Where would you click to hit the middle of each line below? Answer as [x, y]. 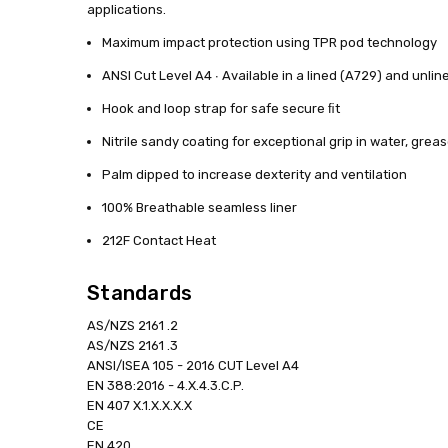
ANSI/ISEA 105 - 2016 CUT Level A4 [193, 366]
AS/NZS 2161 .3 [132, 346]
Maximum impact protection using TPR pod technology [269, 42]
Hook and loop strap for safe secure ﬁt [220, 108]
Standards [140, 293]
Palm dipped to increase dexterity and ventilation [254, 174]
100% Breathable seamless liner [199, 207]
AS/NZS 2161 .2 [132, 326]
